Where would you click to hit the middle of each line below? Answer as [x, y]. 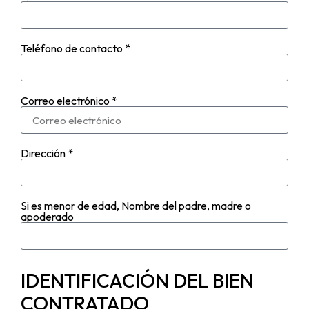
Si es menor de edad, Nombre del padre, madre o [136, 206]
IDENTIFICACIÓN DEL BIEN [137, 281]
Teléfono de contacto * [76, 49]
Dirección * [47, 153]
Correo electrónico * [69, 101]
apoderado [47, 217]
